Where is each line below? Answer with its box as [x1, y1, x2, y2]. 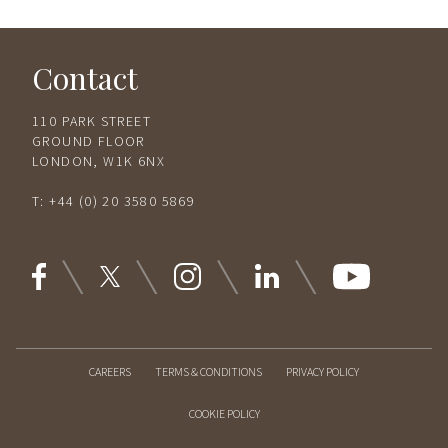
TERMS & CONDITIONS [155, 364, 262, 382]
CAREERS [89, 364, 131, 382]
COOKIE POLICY [188, 406, 260, 424]
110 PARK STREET [32, 112, 151, 133]
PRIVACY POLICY [286, 364, 359, 382]
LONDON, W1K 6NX [32, 152, 165, 173]
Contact [32, 58, 138, 99]
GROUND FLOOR [32, 132, 145, 153]
